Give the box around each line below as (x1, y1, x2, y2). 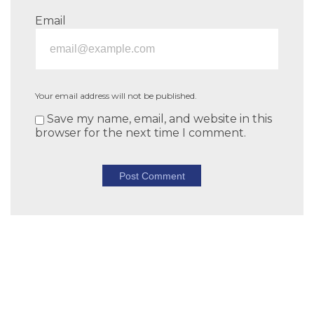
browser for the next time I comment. (35, 126, 246, 140)
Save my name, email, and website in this (44, 112, 272, 126)
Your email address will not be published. (35, 90, 197, 102)
